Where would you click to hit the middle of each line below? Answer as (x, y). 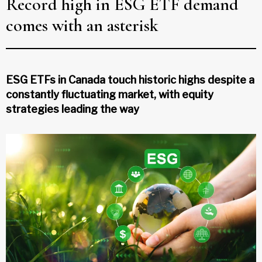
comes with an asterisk (82, 25)
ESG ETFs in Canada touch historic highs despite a (130, 80)
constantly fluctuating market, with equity (110, 94)
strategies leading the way (73, 109)
